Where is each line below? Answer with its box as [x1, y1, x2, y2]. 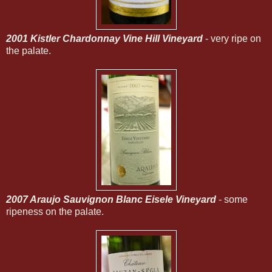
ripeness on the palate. [6, 206, 104, 217]
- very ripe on [203, 33, 261, 44]
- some [216, 194, 248, 205]
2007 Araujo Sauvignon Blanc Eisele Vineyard [6, 194, 216, 205]
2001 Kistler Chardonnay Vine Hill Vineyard [6, 33, 203, 44]
